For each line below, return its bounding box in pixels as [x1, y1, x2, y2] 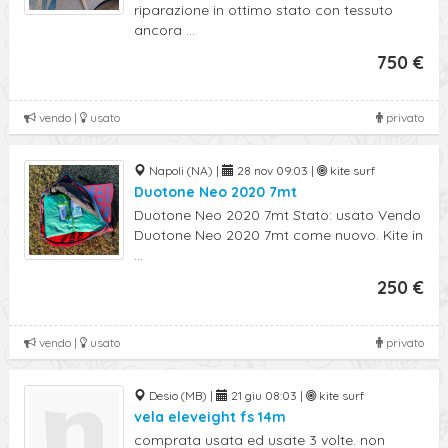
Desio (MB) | [146, 388, 216, 403]
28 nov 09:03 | [234, 163, 317, 178]
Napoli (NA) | [146, 163, 222, 178]
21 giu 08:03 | [228, 388, 306, 403]
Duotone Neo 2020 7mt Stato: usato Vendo [134, 206, 421, 224]
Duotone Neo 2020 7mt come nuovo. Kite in [134, 226, 423, 244]
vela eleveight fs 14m [134, 408, 286, 426]
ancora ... [134, 21, 195, 39]
